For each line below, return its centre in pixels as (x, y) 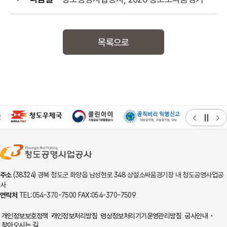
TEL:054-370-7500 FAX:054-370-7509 (77, 195)
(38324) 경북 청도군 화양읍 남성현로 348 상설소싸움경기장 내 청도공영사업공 (117, 175)
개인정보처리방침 (74, 216)
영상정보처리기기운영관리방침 (141, 216)
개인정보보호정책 (25, 216)
